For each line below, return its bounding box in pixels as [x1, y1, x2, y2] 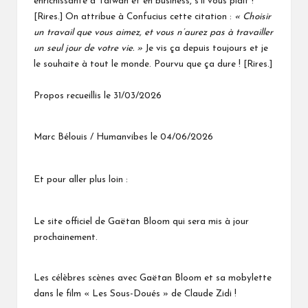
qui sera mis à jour [170, 217, 249, 227]
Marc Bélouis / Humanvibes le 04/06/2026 [34, 133, 213, 142]
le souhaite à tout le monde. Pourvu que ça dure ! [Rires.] [34, 60, 272, 69]
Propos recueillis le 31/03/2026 [34, 91, 162, 101]
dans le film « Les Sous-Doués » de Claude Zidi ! [34, 289, 236, 299]
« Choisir [234, 12, 271, 22]
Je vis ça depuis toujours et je [142, 44, 268, 54]
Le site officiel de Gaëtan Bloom [34, 217, 170, 227]
